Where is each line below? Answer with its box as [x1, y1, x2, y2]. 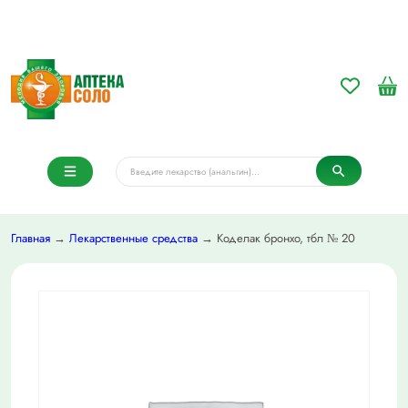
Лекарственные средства [69, 229, 198, 248]
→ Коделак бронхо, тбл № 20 [198, 229, 355, 248]
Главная [11, 229, 50, 248]
